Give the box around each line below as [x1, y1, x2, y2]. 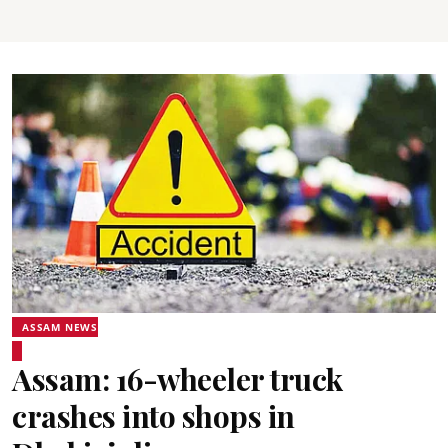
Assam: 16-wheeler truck [12, 358, 343, 399]
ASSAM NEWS [22, 319, 98, 334]
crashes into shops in [12, 395, 295, 436]
